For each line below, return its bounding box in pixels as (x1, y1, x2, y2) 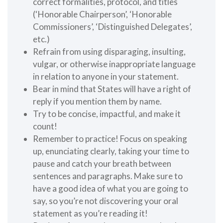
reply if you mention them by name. (33, 96, 162, 107)
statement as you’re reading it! (33, 208, 148, 219)
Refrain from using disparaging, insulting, (33, 46, 186, 57)
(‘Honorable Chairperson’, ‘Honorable (33, 9, 172, 20)
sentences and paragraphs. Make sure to (33, 171, 183, 182)
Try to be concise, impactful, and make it (33, 109, 181, 119)
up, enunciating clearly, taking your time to (33, 146, 190, 157)
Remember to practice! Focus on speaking (33, 133, 188, 144)
